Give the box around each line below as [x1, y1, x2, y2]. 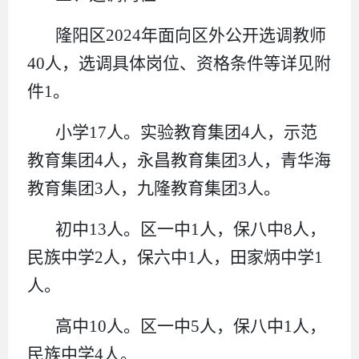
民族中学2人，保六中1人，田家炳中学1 [27, 247, 323, 267]
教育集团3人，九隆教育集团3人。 [27, 178, 280, 198]
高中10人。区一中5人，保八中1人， [55, 316, 327, 336]
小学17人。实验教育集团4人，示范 [55, 122, 318, 142]
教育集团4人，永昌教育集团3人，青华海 [27, 150, 331, 170]
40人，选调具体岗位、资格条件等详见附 [27, 53, 331, 73]
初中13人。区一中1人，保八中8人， [55, 219, 327, 239]
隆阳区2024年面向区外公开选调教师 [55, 25, 327, 45]
